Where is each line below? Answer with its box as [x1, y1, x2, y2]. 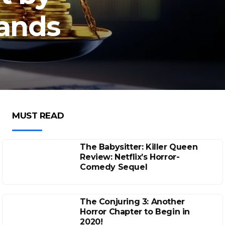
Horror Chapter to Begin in [80, 207, 190, 216]
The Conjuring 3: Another [80, 197, 185, 206]
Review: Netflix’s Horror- [80, 152, 180, 162]
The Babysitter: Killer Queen [80, 142, 198, 152]
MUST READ [12, 110, 64, 121]
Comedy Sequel [80, 162, 148, 172]
